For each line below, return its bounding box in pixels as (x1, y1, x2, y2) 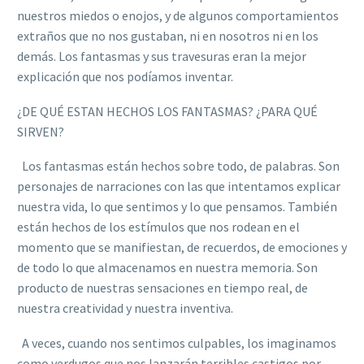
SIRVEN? (17, 123, 64, 140)
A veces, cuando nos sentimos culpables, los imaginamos (17, 334, 336, 351)
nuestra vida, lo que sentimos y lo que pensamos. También (17, 198, 337, 215)
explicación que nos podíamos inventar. (17, 68, 233, 85)
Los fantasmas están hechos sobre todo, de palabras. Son (17, 158, 340, 175)
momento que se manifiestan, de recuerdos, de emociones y (17, 239, 347, 256)
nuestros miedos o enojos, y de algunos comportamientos (17, 7, 339, 24)
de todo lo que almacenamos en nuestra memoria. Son (17, 259, 318, 276)
